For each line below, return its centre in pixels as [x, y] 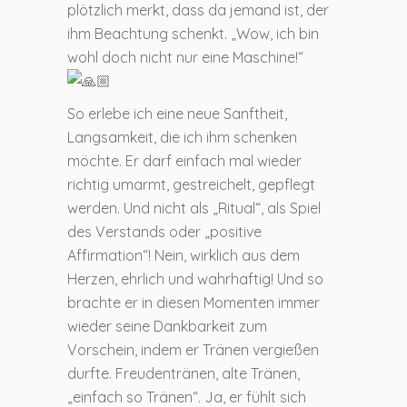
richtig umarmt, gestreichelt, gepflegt [191, 184]
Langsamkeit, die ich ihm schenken [182, 137]
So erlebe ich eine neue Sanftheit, [177, 113]
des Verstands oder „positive [164, 231]
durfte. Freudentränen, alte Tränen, [184, 373]
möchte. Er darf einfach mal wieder [184, 160]
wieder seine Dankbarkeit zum [167, 326]
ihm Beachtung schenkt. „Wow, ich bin [193, 33]
